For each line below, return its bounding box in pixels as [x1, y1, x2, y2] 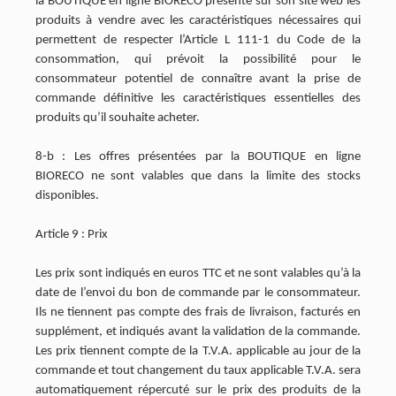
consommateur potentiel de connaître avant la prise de [35, 72, 361, 86]
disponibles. [35, 189, 99, 202]
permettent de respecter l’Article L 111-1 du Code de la [35, 34, 361, 47]
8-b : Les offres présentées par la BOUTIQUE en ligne [35, 150, 361, 164]
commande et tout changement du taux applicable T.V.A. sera [35, 364, 361, 377]
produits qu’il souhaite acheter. [35, 111, 200, 125]
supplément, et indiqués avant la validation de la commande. [35, 325, 361, 339]
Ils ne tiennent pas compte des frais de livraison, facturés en [35, 306, 361, 319]
